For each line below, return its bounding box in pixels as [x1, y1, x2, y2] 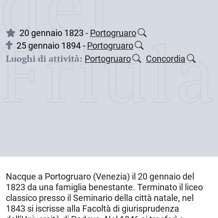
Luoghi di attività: [6, 53, 82, 64]
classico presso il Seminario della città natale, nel [6, 193, 194, 203]
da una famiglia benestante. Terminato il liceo [25, 182, 203, 192]
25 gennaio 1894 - [17, 40, 87, 51]
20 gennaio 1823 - [19, 28, 90, 38]
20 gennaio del [138, 171, 194, 182]
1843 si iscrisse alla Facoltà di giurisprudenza [6, 203, 179, 214]
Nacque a [6, 171, 45, 182]
